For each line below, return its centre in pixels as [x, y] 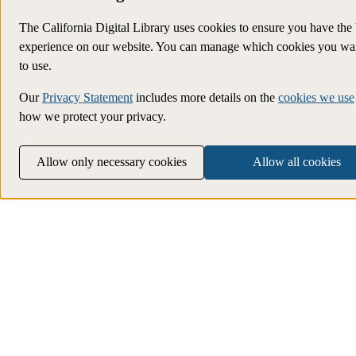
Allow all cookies [297, 162]
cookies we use [316, 98]
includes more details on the [205, 98]
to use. [35, 66]
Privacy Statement [87, 98]
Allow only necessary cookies [112, 162]
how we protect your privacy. [93, 117]
